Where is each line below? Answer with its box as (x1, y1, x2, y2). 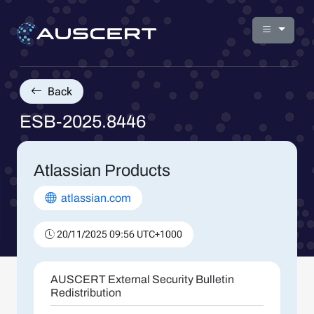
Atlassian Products (34, 161, 170, 179)
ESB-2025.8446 (20, 112, 146, 131)
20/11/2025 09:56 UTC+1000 (55, 228, 182, 240)
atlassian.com (59, 192, 131, 204)
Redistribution (50, 287, 121, 299)
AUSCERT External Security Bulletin (50, 273, 234, 285)
